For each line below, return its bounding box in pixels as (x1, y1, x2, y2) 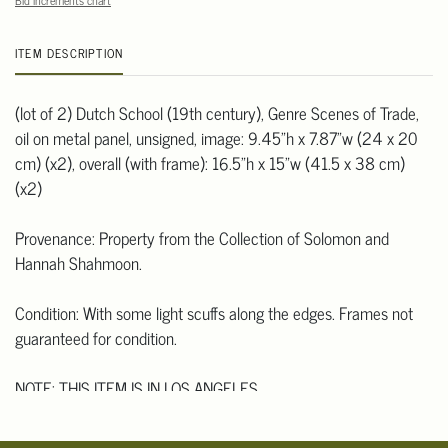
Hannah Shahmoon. (15, 249, 142, 278)
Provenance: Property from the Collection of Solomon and (15, 224, 389, 253)
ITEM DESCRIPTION (15, 43, 124, 64)
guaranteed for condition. (15, 324, 177, 353)
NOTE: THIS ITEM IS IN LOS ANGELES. (15, 374, 261, 403)
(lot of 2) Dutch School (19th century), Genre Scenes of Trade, (15, 99, 419, 128)
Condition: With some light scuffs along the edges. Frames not (15, 299, 413, 328)
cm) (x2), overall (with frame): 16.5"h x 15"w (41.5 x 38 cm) (15, 149, 405, 178)
